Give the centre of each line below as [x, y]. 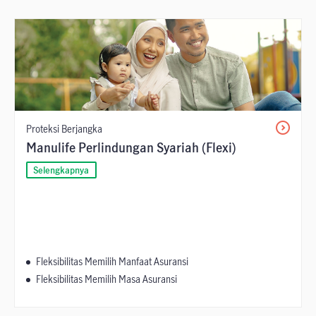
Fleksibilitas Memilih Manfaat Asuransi [112, 262]
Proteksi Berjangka [64, 129]
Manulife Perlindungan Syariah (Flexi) [131, 148]
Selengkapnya [61, 170]
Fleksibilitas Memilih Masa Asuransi [107, 279]
